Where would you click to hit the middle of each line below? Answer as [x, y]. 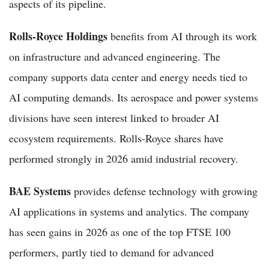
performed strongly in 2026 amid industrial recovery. [124, 158]
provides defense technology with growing [164, 191]
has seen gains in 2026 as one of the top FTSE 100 [120, 231]
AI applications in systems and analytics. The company [129, 211]
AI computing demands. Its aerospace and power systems [134, 97]
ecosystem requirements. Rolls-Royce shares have [116, 138]
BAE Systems [40, 191]
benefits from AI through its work [182, 36]
